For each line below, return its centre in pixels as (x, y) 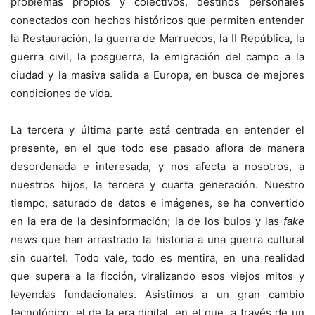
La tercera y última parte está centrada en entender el (157, 130)
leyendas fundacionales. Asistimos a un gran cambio (157, 295)
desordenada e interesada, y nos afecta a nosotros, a (157, 167)
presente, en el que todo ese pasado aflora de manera (157, 148)
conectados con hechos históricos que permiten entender (157, 20)
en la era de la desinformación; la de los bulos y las (147, 221)
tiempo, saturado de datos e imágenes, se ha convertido (157, 203)
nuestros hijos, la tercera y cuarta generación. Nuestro (157, 185)
